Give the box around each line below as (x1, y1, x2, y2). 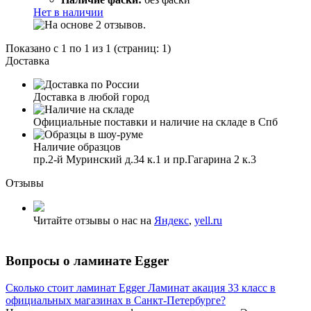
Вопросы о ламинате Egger (6, 253, 169, 269)
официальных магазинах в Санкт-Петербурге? (6, 294, 226, 307)
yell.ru (194, 214, 222, 226)
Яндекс (154, 214, 189, 226)
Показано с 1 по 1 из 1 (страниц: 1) (6, 42, 171, 54)
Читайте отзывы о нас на (33, 214, 154, 226)
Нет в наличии (33, 6, 103, 18)
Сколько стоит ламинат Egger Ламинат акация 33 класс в (6, 282, 276, 294)
